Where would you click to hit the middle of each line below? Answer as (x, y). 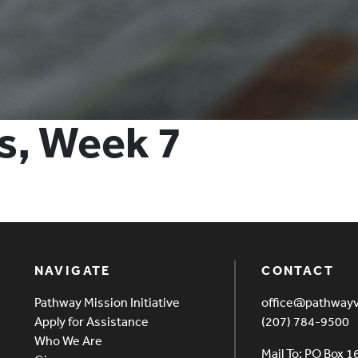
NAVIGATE (72, 270)
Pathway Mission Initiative (107, 302)
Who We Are (68, 340)
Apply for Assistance (91, 321)
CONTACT (298, 270)
